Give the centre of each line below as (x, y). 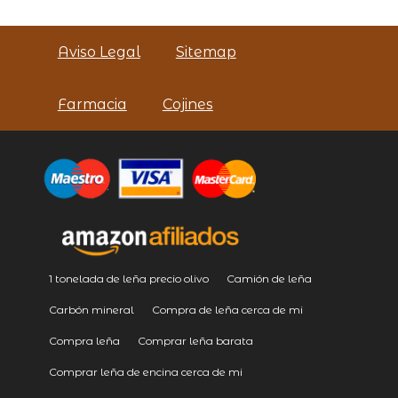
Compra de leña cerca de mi (227, 309)
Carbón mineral (91, 309)
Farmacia (92, 104)
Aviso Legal (99, 52)
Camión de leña (269, 278)
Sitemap (206, 52)
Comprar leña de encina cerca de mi (145, 371)
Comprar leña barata (195, 340)
